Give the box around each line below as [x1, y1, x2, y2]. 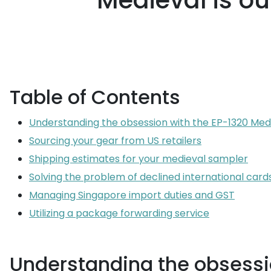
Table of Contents [10, 83, 180, 111]
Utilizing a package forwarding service [29, 206, 209, 220]
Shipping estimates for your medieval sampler [29, 152, 248, 166]
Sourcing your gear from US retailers [29, 134, 201, 148]
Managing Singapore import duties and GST [29, 188, 235, 202]
